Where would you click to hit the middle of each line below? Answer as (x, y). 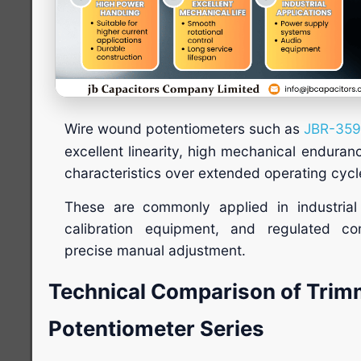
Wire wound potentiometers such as (184, 128)
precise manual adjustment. (155, 250)
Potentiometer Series (156, 328)
